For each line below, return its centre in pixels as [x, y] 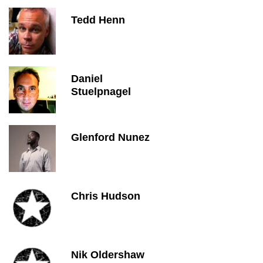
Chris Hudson [106, 196]
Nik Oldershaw [108, 255]
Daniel [87, 79]
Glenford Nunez [110, 137]
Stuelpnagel [101, 92]
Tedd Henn [98, 20]
